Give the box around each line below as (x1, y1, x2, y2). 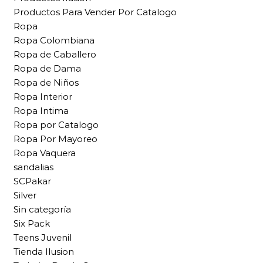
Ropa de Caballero (14, 49, 96, 60)
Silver (14, 190, 36, 201)
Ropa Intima (14, 105, 69, 117)
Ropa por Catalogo (14, 119, 99, 131)
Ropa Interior (14, 91, 72, 103)
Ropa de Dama (14, 63, 81, 75)
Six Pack (14, 218, 50, 230)
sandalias (14, 161, 53, 173)
